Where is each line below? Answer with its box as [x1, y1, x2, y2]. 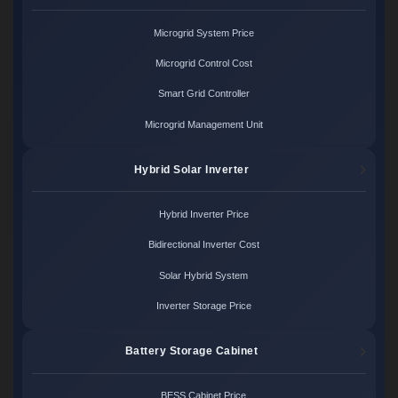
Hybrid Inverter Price [158, 209, 249, 220]
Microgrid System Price [153, 27, 254, 38]
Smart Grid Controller [157, 88, 250, 99]
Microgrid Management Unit [144, 118, 263, 130]
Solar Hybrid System [159, 269, 249, 281]
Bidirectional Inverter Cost [147, 239, 259, 251]
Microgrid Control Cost [155, 58, 252, 69]
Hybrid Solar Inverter [133, 163, 250, 176]
